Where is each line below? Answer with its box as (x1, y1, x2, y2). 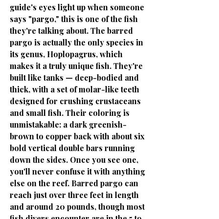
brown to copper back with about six (10, 131, 145, 141)
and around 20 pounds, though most (10, 201, 145, 212)
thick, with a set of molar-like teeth (10, 84, 139, 94)
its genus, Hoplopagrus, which (10, 49, 123, 59)
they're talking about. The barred (10, 25, 133, 36)
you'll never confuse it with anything (10, 166, 145, 176)
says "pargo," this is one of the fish (10, 14, 138, 24)
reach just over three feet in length (10, 190, 139, 200)
